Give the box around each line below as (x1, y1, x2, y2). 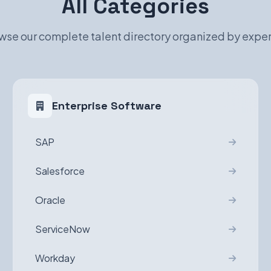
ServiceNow (35, 223, 91, 235)
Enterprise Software (52, 99, 162, 113)
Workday (35, 252, 76, 264)
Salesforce (35, 165, 85, 177)
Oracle (35, 194, 66, 206)
